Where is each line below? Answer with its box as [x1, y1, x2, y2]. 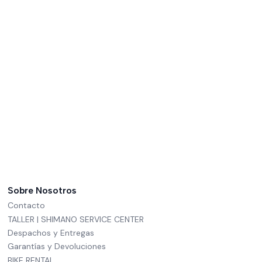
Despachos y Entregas [8, 227, 94, 238]
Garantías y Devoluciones [8, 241, 106, 252]
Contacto [8, 200, 45, 211]
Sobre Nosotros [8, 185, 77, 196]
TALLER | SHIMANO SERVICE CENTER [8, 213, 144, 225]
